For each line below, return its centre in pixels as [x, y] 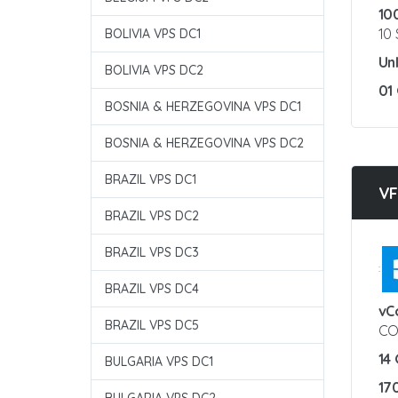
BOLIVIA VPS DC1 [153, 34]
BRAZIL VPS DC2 [152, 216]
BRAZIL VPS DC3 [152, 252]
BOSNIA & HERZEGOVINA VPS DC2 [204, 143]
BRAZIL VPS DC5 [152, 325]
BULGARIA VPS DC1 [159, 362]
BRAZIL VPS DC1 [151, 179]
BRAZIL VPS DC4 [152, 289]
